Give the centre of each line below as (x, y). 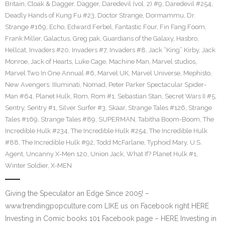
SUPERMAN (117, 119)
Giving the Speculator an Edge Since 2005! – (77, 193)
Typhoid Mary (167, 142)
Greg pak (86, 38)
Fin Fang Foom (182, 27)
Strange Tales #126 (157, 108)
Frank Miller (23, 38)
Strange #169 (26, 27)
